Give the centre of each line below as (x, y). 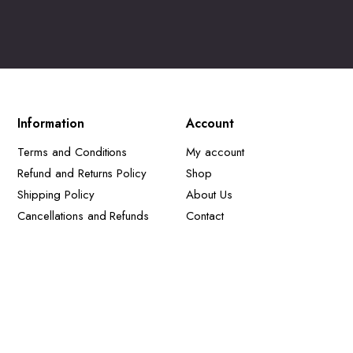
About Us (209, 195)
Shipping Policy (56, 195)
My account (215, 152)
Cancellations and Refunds (84, 216)
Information (51, 124)
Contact (205, 216)
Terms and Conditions (72, 152)
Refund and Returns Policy (82, 174)
